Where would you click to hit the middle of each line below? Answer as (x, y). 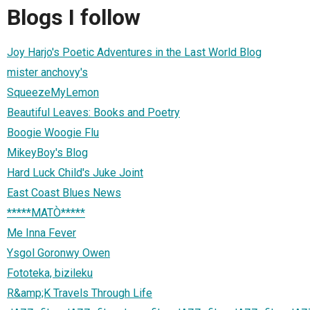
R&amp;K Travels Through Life (80, 293)
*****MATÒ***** (46, 212)
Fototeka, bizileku (50, 273)
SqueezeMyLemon (53, 92)
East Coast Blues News (64, 192)
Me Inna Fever (42, 232)
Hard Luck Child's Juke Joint (75, 172)
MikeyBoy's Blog (47, 152)
